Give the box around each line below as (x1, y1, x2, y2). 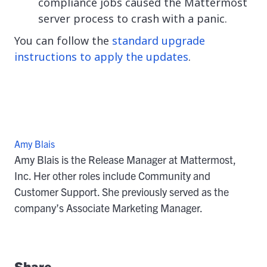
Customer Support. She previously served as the (14, 184, 229, 198)
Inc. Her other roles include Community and (14, 168, 210, 182)
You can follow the (14, 33, 112, 48)
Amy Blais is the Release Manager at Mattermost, (14, 152, 236, 166)
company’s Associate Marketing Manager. (14, 200, 203, 215)
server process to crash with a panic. (38, 11, 227, 26)
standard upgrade (112, 33, 205, 48)
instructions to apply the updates (14, 49, 188, 64)
